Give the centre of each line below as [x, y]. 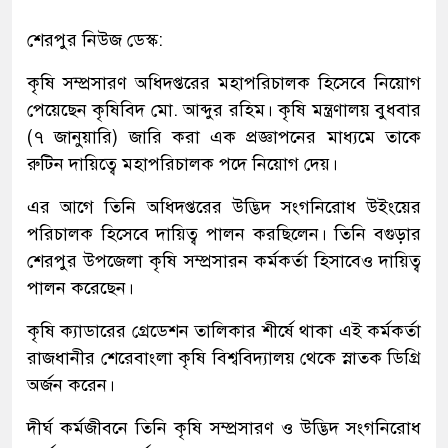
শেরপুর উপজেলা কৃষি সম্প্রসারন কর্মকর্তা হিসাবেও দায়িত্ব [224, 261]
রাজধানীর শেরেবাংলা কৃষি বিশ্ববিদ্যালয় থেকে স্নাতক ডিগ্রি [224, 358]
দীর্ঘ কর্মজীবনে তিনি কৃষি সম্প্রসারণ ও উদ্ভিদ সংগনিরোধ [224, 428]
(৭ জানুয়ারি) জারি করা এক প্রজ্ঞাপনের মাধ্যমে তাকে [224, 137]
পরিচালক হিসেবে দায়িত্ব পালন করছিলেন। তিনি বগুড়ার [224, 234]
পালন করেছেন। [80, 288]
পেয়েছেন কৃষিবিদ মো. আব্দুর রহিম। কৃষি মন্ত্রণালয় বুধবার [224, 110]
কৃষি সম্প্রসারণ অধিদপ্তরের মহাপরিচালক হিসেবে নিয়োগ [224, 83]
